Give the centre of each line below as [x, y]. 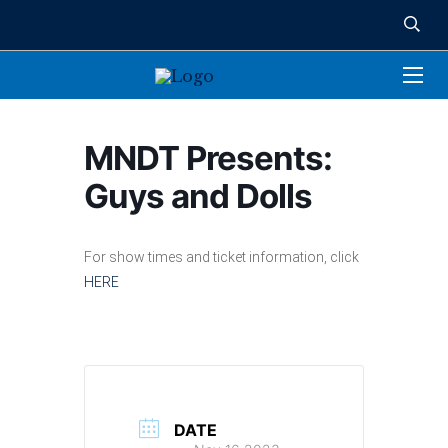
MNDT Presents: [208, 158]
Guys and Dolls [198, 196]
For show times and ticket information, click [221, 257]
